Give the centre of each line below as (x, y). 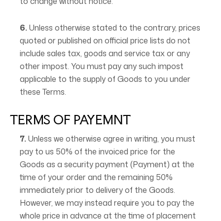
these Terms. (43, 92)
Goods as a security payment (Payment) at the (107, 164)
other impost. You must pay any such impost (102, 66)
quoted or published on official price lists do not (105, 40)
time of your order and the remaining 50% (96, 177)
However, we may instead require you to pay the (107, 203)
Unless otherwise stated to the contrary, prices (114, 28)
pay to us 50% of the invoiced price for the (97, 151)
